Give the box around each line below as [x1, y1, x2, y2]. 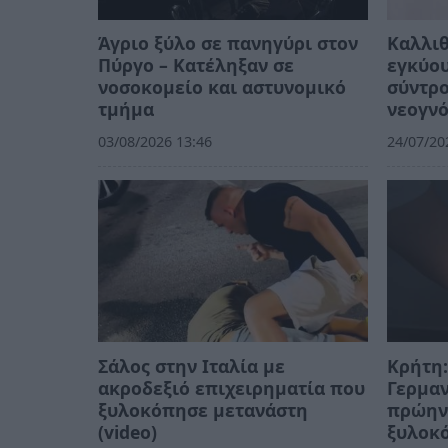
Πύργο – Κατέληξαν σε [98, 53, 294, 78]
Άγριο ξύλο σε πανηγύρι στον [98, 31, 358, 56]
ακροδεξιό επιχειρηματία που [98, 375, 365, 400]
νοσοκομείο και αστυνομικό [98, 75, 346, 100]
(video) [98, 419, 157, 444]
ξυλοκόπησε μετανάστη [98, 397, 308, 422]
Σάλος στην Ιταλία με [98, 353, 285, 378]
